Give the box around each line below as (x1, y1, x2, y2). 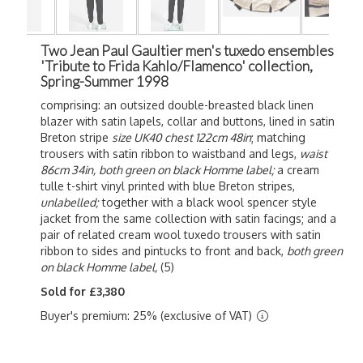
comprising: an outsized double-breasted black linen (41, 98, 314, 112)
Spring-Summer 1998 (41, 73, 169, 90)
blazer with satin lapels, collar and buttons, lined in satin (41, 114, 335, 128)
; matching (251, 130, 305, 144)
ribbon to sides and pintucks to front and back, (41, 244, 287, 258)
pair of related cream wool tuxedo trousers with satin (41, 228, 321, 241)
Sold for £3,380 (41, 284, 125, 298)
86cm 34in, (41, 163, 96, 177)
